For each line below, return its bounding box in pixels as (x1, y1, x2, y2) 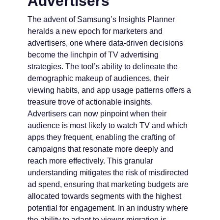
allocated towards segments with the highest (27, 192, 181, 201)
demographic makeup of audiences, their (27, 74, 169, 83)
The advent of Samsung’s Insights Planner (27, 15, 175, 24)
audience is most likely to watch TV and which (27, 121, 188, 130)
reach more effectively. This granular (27, 157, 153, 165)
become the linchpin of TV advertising (27, 51, 159, 59)
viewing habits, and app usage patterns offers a (27, 86, 191, 95)
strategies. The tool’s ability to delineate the (27, 62, 178, 71)
